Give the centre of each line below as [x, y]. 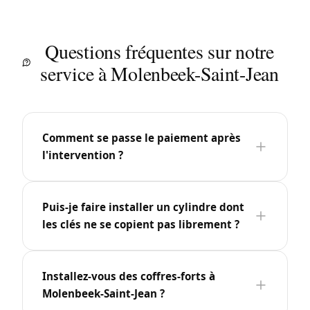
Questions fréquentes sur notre [159, 51]
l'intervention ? [83, 155]
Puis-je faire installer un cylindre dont [143, 207]
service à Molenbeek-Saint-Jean [159, 73]
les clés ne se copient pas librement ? [141, 224]
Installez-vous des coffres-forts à [129, 276]
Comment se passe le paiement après [142, 137]
